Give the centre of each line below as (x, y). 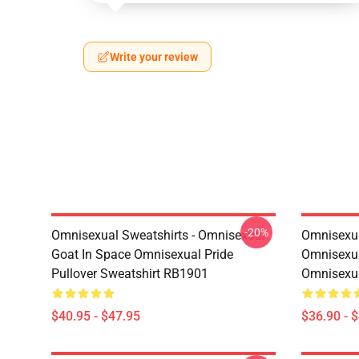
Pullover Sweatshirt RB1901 (130, 274)
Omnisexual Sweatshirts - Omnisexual (158, 235)
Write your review (154, 57)
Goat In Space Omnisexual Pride (142, 254)
